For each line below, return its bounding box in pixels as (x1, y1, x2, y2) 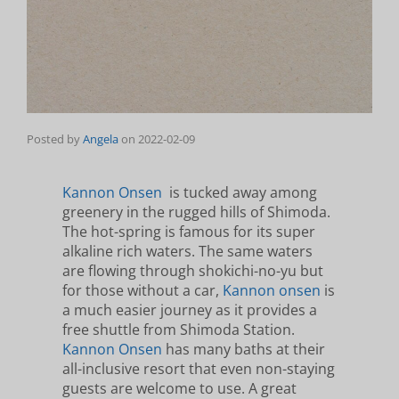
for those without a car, (62, 281, 223, 301)
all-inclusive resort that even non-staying (62, 359, 335, 379)
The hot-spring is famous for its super (62, 222, 315, 242)
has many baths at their (162, 339, 325, 360)
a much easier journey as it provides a (62, 300, 317, 321)
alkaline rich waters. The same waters (62, 241, 313, 262)
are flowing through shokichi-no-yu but (62, 261, 323, 281)
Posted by (27, 131, 83, 148)
